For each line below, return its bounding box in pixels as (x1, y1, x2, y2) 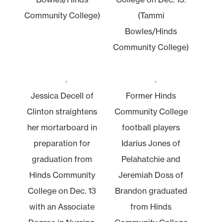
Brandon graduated (114, 185, 187, 196)
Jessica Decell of (30, 90, 94, 101)
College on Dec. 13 (28, 185, 97, 196)
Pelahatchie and (121, 154, 181, 164)
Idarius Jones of (121, 138, 181, 148)
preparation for (34, 138, 91, 148)
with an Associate (29, 201, 95, 212)
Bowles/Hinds (125, 26, 177, 36)
